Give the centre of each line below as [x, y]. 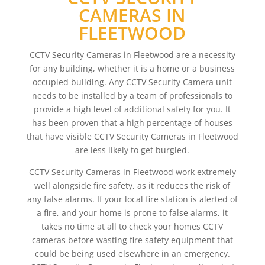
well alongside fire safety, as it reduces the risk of [132, 185]
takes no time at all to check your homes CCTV [132, 226]
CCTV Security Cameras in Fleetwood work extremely [132, 172]
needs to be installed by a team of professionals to [132, 96]
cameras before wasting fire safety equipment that [132, 240]
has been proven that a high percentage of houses [132, 123]
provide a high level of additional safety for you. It [132, 109]
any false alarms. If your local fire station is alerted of [132, 199]
